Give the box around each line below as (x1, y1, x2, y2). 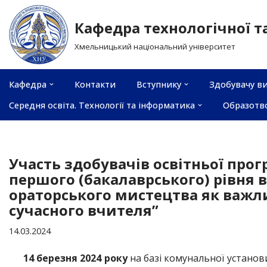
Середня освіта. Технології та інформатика (9, 100, 195, 111)
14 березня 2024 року (23, 252, 130, 265)
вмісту (9, 58, 39, 72)
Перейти (9, 26, 50, 39)
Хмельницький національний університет (74, 41, 235, 52)
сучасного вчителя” (9, 200, 159, 220)
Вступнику (136, 79, 182, 90)
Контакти (74, 79, 116, 90)
